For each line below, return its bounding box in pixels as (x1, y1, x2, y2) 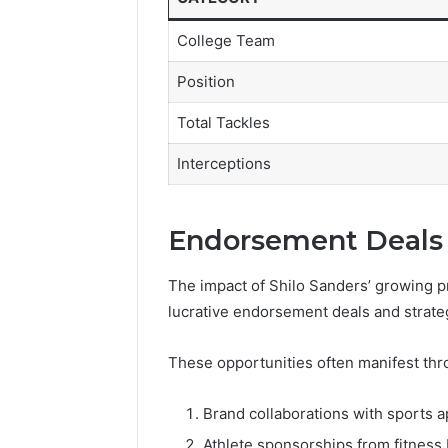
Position (176, 71, 235, 91)
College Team (176, 30, 275, 50)
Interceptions (176, 153, 271, 173)
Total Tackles (176, 112, 270, 132)
